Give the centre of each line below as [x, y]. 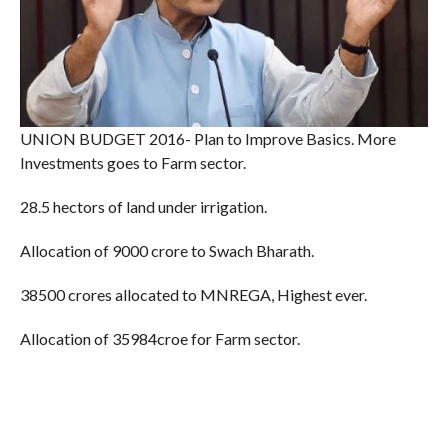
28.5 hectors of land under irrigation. [143, 207]
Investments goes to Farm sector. [132, 163]
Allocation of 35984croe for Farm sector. [159, 339]
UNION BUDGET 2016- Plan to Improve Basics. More [207, 139]
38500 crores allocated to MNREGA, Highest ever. [193, 295]
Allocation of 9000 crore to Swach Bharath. [166, 251]
